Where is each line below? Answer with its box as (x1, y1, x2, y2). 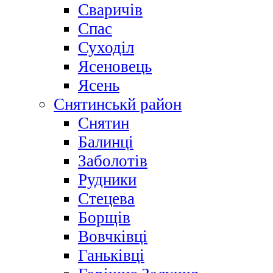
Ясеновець (78, 57, 152, 76)
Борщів (78, 208, 130, 227)
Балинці (78, 133, 133, 152)
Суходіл (78, 38, 134, 57)
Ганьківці (78, 246, 144, 265)
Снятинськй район (54, 95, 182, 114)
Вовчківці (78, 227, 147, 246)
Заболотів (78, 152, 147, 171)
